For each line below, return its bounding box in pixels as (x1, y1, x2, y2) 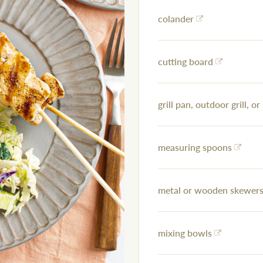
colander (158, 12, 194, 26)
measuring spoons (158, 140, 232, 154)
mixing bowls (158, 226, 212, 240)
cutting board (158, 55, 213, 69)
